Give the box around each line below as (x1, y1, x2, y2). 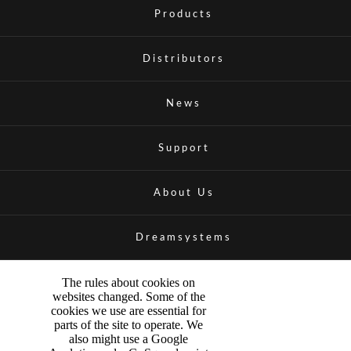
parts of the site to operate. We (54, 318, 203, 332)
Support (157, 143, 210, 154)
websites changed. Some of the (52, 290, 205, 304)
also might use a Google (69, 332, 188, 346)
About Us (153, 187, 215, 199)
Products (154, 9, 213, 20)
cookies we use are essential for (51, 304, 206, 318)
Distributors (143, 53, 225, 65)
